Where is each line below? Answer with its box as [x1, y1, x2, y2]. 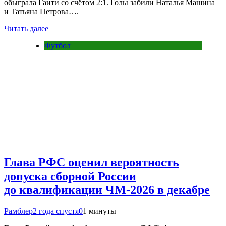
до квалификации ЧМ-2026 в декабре [4, 183, 210, 197]
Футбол [44, 41, 71, 50]
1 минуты [83, 206, 116, 215]
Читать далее [4, 24, 48, 33]
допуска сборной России [4, 169, 136, 183]
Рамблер [4, 206, 33, 215]
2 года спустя [33, 206, 79, 215]
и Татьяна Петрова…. [4, 7, 79, 16]
